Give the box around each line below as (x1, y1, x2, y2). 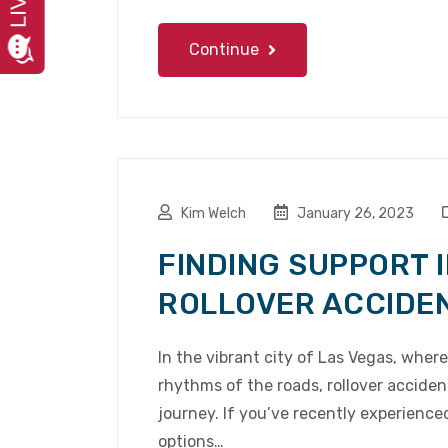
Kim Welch (181, 205, 246, 223)
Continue (189, 40, 263, 60)
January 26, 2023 (294, 205, 414, 223)
